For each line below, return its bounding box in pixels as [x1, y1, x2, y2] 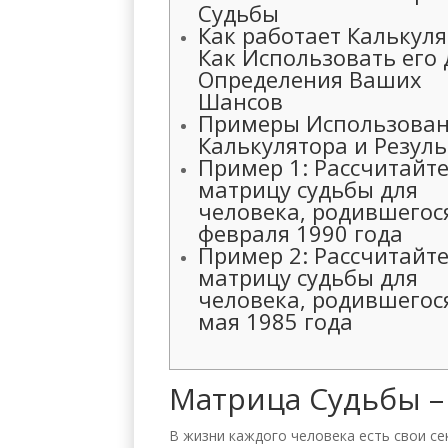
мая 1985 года [198, 305, 354, 336]
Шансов [198, 85, 284, 116]
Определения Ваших [198, 63, 423, 94]
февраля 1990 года [198, 217, 404, 248]
